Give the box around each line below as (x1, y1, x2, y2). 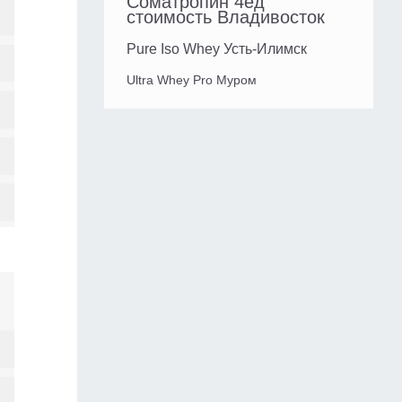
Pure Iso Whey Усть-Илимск (127, 41, 307, 57)
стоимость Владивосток (127, 7, 325, 28)
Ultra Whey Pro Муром (127, 73, 257, 88)
